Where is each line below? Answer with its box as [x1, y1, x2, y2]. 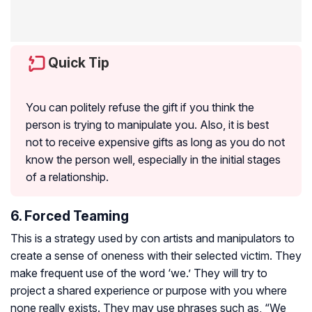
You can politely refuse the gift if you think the [26, 100, 254, 114]
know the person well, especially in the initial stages [26, 152, 281, 166]
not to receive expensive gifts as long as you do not [26, 134, 285, 149]
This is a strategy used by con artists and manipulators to [10, 231, 295, 245]
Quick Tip [48, 54, 109, 71]
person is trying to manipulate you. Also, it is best [26, 117, 269, 132]
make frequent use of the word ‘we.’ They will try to [10, 265, 267, 280]
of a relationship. [26, 169, 109, 184]
